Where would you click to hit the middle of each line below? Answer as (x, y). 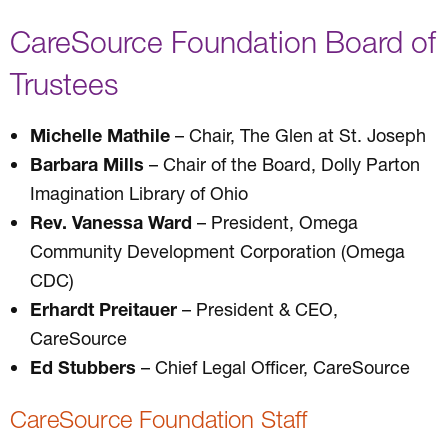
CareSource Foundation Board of (223, 41)
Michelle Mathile (100, 134)
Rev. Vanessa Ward (111, 221)
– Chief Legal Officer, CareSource (273, 366)
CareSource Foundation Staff (158, 418)
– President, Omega (275, 221)
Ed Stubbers (83, 366)
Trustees (64, 83)
